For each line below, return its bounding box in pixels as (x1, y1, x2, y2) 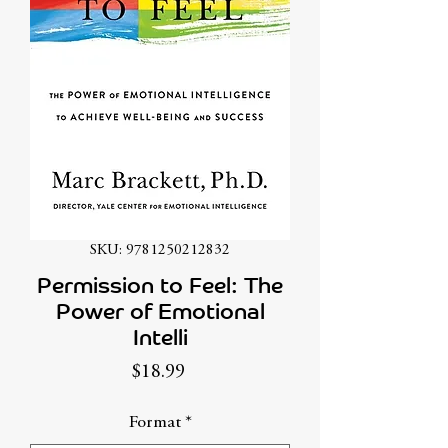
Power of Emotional (55, 297, 265, 325)
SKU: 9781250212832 (90, 242, 230, 258)
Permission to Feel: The (37, 271, 283, 299)
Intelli (132, 323, 188, 351)
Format (128, 413, 181, 432)
